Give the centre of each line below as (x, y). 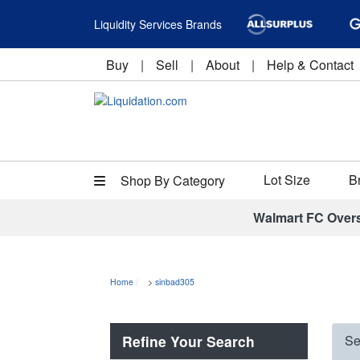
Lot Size (287, 180)
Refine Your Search (188, 341)
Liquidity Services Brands (158, 24)
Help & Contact (310, 65)
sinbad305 (175, 282)
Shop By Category (171, 180)
